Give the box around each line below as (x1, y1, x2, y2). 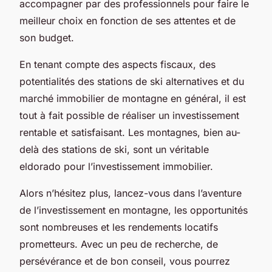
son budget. (19, 31, 74, 44)
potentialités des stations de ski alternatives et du (19, 75, 244, 87)
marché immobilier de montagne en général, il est (19, 92, 246, 104)
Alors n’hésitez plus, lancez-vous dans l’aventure (19, 186, 242, 199)
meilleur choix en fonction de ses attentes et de (19, 14, 236, 27)
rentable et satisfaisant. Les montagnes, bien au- (19, 126, 240, 138)
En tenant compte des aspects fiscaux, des (19, 58, 216, 70)
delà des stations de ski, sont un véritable (19, 143, 209, 155)
